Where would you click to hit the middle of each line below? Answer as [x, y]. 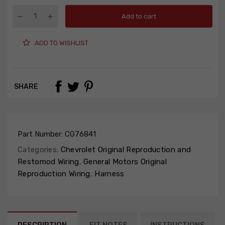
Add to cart [139, 16]
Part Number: [41, 134]
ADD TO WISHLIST [62, 43]
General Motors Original [124, 162]
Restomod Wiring [48, 162]
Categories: [38, 150]
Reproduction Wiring [54, 174]
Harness [108, 174]
